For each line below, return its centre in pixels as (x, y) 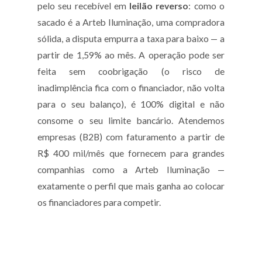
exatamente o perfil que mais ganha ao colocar (131, 186)
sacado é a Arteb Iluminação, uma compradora (131, 23)
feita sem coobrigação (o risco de (131, 72)
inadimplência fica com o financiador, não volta (131, 88)
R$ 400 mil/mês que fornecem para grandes (131, 154)
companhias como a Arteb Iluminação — (131, 170)
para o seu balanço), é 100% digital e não (131, 104)
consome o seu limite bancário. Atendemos (131, 121)
